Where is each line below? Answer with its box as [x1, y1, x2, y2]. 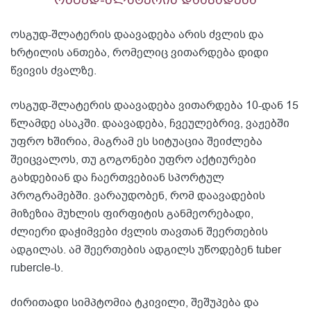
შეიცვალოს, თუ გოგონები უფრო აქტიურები [10, 152, 256, 168]
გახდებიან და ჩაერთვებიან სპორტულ [10, 170, 224, 186]
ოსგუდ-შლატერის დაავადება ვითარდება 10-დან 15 [10, 98, 299, 114]
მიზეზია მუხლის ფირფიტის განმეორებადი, [10, 206, 253, 222]
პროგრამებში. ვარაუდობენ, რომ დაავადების [10, 188, 265, 204]
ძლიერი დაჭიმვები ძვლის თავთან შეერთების [10, 224, 268, 240]
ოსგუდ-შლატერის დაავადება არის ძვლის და [10, 27, 264, 43]
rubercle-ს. [10, 260, 63, 276]
